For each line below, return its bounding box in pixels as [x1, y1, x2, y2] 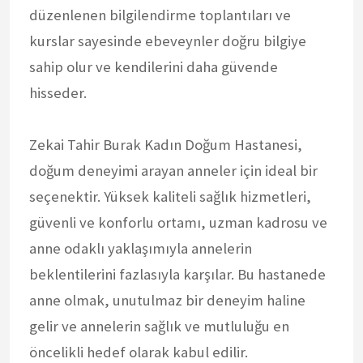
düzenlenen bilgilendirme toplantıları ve [29, 5, 291, 24]
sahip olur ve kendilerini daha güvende [29, 57, 278, 76]
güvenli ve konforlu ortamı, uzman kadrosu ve [29, 212, 327, 232]
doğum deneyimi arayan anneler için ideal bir [29, 160, 318, 180]
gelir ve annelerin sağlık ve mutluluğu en [29, 316, 289, 335]
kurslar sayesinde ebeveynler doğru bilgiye [29, 31, 306, 50]
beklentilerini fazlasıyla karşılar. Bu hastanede [29, 264, 326, 284]
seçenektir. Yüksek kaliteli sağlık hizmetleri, [29, 186, 311, 206]
